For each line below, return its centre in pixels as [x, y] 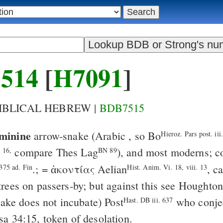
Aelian [111, 169]
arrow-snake [61, 136]
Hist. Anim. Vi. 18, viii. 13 [167, 167]
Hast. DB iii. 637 [148, 200]
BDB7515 [122, 108]
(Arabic [109, 136]
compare [34, 152]
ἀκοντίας [73, 169]
